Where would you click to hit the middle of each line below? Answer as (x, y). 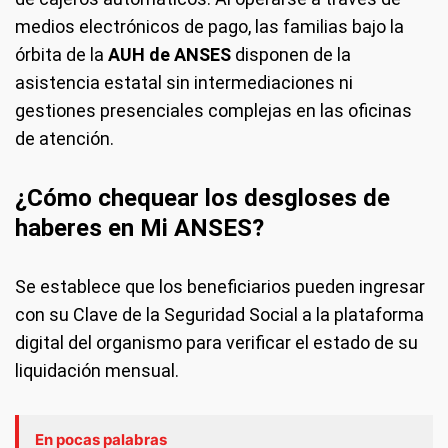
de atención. (64, 138)
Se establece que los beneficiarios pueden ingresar (220, 286)
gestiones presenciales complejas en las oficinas (213, 110)
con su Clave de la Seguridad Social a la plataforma (219, 314)
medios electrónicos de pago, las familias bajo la (209, 26)
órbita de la (61, 54)
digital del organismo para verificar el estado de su (216, 342)
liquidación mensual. (97, 370)
